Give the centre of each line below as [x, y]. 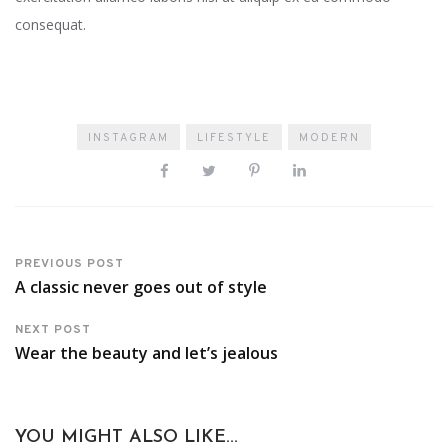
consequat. [50, 25]
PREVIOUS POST [69, 264]
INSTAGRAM [128, 138]
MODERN [329, 138]
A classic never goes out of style [141, 287]
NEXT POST [53, 330]
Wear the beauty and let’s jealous [146, 353]
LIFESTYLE [234, 138]
